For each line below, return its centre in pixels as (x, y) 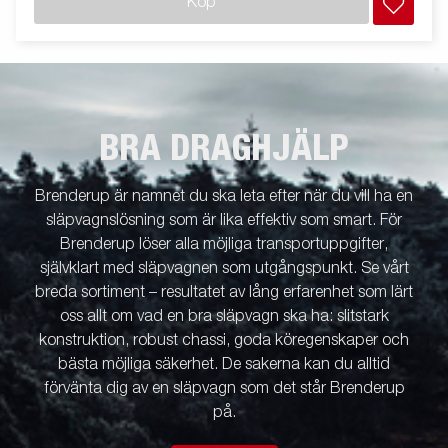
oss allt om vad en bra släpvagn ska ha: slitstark (224, 317)
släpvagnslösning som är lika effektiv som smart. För (224, 221)
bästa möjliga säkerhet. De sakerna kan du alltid (224, 365)
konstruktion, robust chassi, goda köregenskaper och (224, 341)
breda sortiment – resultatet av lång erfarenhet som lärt (224, 293)
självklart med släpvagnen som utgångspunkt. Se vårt (224, 269)
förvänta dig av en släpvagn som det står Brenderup (224, 389)
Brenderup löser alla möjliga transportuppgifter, (224, 245)
